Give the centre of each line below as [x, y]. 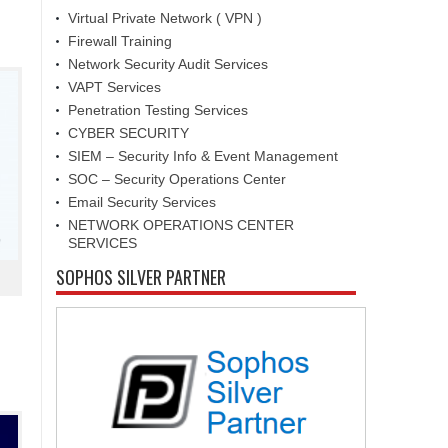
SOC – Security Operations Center [177, 179]
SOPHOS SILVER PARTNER [141, 277]
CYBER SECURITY [128, 133]
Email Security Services [142, 202]
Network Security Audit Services [168, 64]
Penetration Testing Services [158, 110]
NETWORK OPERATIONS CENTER [181, 225]
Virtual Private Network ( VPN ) [165, 18]
